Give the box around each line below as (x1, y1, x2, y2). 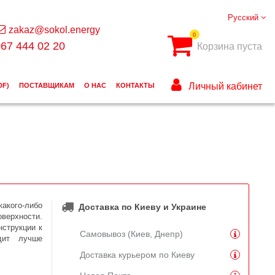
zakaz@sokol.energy (8, 24, 100, 35)
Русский (228, 12, 261, 22)
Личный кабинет (188, 81, 262, 92)
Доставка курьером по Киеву (79, 249, 195, 260)
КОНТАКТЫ (115, 82, 155, 90)
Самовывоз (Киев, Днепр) (79, 228, 183, 239)
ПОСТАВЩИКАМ (18, 82, 74, 90)
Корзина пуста (196, 41, 262, 52)
